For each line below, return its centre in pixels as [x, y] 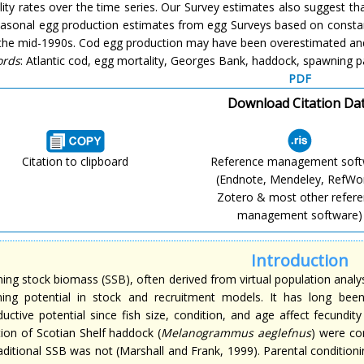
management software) [299, 215]
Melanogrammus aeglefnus [236, 333]
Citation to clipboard [76, 161]
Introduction [300, 260]
